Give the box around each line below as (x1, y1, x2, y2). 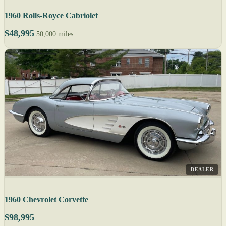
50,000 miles (36, 30, 73, 38)
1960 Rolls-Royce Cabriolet (5, 11, 98, 20)
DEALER (191, 166, 213, 173)
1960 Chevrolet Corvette (5, 195, 88, 204)
